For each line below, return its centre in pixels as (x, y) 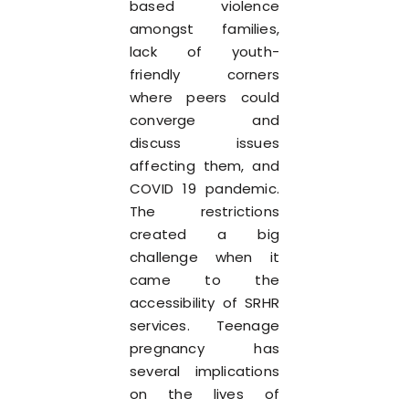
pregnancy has (204, 348)
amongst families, (204, 29)
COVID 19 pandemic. (204, 189)
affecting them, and (204, 166)
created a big (204, 234)
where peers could (204, 97)
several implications (204, 371)
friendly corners (204, 74)
